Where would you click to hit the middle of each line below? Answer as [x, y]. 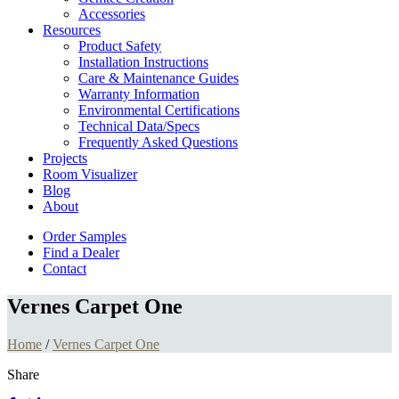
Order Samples [85, 236]
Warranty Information [139, 94]
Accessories [112, 14]
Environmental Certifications [159, 110]
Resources [72, 30]
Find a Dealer [81, 252]
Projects [65, 158]
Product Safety [120, 46]
